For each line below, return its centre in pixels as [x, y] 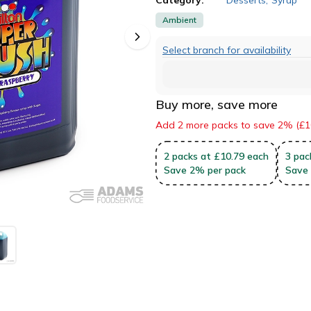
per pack [227, 170]
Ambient [179, 19]
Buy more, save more [217, 104]
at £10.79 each [235, 156]
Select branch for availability [227, 50]
